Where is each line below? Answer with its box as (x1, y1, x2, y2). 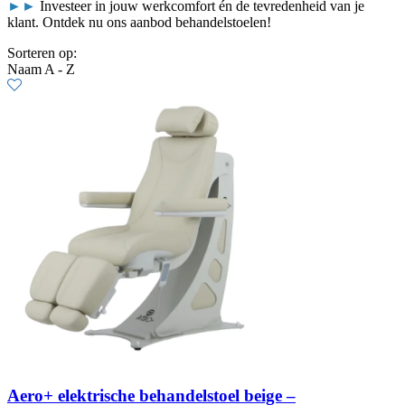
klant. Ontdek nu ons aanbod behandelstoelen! (7, 14, 271, 30)
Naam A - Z (7, 61, 75, 77)
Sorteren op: (7, 44, 77, 61)
